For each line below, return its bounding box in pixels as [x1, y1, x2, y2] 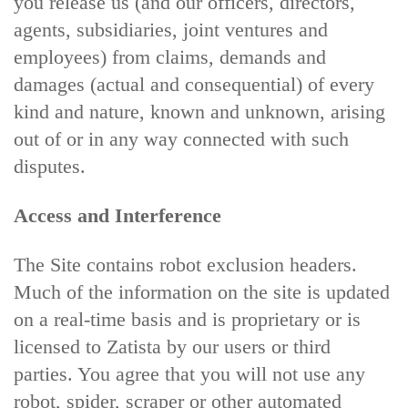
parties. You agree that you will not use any [14, 362, 365, 385]
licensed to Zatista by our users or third [14, 335, 331, 358]
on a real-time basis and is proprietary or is [14, 308, 361, 331]
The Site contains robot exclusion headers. [14, 253, 357, 276]
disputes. [14, 155, 86, 178]
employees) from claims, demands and [14, 46, 326, 68]
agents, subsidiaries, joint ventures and [14, 18, 328, 41]
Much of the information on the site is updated [14, 280, 390, 303]
